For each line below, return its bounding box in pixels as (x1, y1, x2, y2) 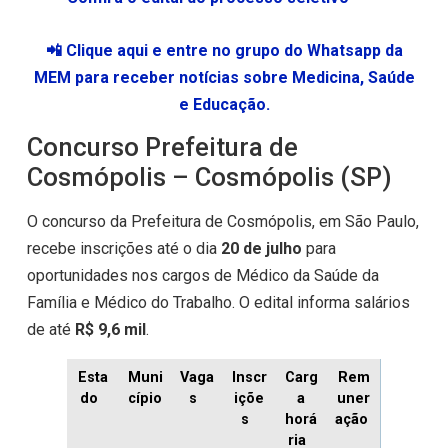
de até (26, 320, 75, 340)
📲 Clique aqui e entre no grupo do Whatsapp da (45, 41, 403, 60)
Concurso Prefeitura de (26, 132, 298, 163)
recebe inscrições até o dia (26, 239, 221, 259)
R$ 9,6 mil (74, 320, 146, 340)
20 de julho (220, 239, 302, 259)
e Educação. (178, 95, 270, 114)
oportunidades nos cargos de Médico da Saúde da (26, 266, 379, 286)
